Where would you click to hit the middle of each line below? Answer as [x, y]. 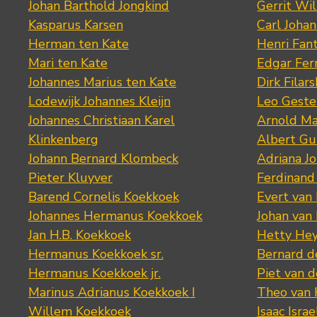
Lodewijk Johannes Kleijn [99, 102]
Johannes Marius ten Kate [102, 82]
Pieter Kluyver [70, 178]
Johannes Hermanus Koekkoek [115, 216]
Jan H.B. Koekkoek [80, 235]
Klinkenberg [63, 140]
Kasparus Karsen [76, 25]
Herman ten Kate [79, 44]
